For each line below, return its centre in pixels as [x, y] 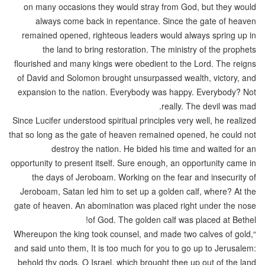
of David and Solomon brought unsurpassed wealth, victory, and [137, 77]
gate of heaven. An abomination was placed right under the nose [135, 205]
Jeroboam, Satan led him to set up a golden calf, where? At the [138, 191]
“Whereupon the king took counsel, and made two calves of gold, [133, 233]
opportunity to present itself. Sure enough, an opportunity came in [133, 162]
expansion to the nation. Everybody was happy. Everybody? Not [137, 91]
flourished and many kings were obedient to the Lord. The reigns [135, 63]
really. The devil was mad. [209, 106]
